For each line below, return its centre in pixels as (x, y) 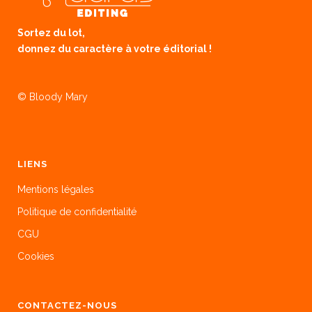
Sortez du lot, (51, 33)
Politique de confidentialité (77, 212)
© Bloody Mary (53, 97)
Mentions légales (56, 190)
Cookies (36, 257)
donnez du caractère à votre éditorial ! (115, 49)
